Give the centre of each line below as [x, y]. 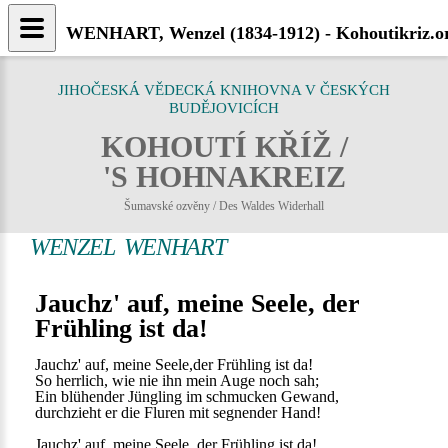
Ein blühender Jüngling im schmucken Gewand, [187, 396]
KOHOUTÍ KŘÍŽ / [224, 146]
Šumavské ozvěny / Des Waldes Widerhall [224, 206]
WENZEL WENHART [128, 247]
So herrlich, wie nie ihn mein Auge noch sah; [177, 380]
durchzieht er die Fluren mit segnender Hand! [178, 412]
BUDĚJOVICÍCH [224, 108]
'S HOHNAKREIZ [224, 176]
